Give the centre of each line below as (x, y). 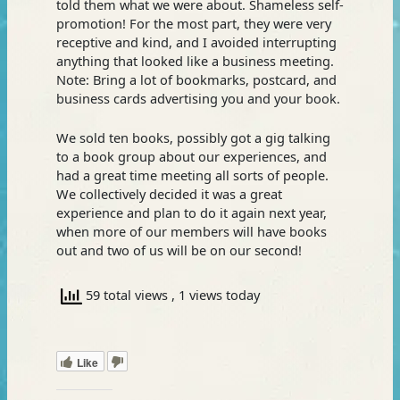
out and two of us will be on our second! (179, 250)
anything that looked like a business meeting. (195, 60)
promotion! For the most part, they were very (193, 23)
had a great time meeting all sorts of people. (192, 175)
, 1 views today (215, 294)
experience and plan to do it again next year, (191, 213)
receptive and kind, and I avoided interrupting (196, 42)
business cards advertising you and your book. (198, 98)
